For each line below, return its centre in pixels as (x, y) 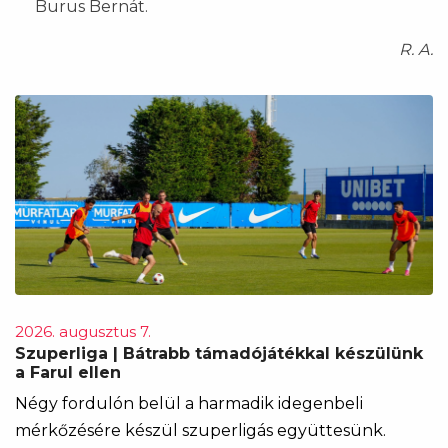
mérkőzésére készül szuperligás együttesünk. (200, 430)
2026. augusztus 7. (83, 331)
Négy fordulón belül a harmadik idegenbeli (189, 403)
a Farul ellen (68, 372)
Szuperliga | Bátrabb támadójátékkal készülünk (219, 353)
